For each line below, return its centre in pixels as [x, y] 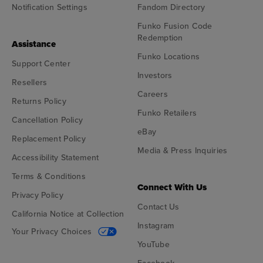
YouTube [154, 245]
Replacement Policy [49, 139]
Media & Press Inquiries [183, 151]
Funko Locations [169, 57]
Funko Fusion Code [175, 26]
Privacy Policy [38, 195]
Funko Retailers [167, 113]
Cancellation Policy [48, 120]
